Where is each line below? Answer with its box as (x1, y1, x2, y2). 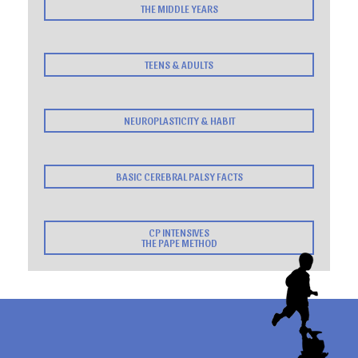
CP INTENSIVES (149, 226, 209, 239)
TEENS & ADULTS (145, 58, 213, 71)
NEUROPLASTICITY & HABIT (123, 114, 235, 127)
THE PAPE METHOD (141, 237, 217, 249)
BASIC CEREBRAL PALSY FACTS (115, 170, 243, 183)
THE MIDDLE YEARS (140, 2, 218, 15)
